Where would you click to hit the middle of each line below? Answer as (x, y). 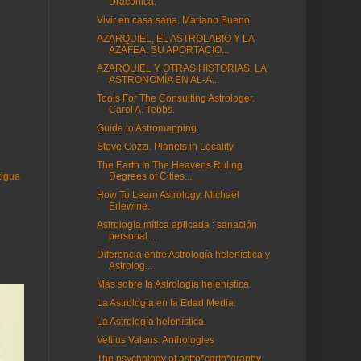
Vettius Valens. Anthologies (155, 340)
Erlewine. (129, 206)
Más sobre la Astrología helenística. (174, 284)
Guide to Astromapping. (147, 128)
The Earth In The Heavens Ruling (169, 165)
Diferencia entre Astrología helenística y (183, 255)
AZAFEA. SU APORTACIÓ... (168, 50)
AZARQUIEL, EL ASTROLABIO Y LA (175, 39)
